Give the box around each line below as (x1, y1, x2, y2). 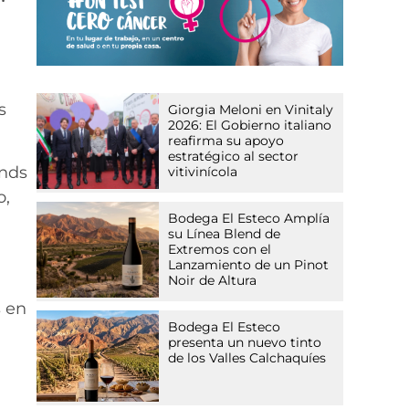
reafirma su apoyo (168, 132, 285, 150)
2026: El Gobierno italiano (168, 117, 332, 134)
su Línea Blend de (168, 225, 281, 243)
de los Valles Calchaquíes (168, 350, 327, 367)
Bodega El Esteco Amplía (168, 210, 330, 227)
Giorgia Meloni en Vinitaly (168, 101, 334, 119)
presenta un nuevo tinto (168, 334, 322, 351)
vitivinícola (168, 163, 238, 181)
